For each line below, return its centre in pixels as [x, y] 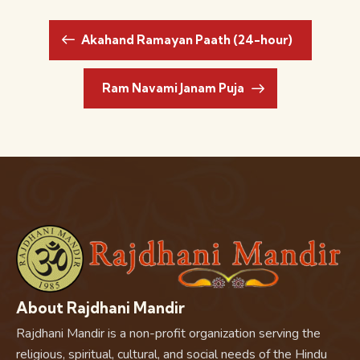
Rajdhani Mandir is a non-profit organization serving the [168, 334]
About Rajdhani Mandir [100, 307]
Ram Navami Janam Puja [174, 88]
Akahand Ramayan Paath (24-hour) [186, 39]
